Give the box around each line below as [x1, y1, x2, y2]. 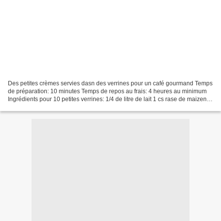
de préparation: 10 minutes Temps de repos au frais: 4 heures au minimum [8, 87, 207, 95]
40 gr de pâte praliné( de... [8, 103, 78, 110]
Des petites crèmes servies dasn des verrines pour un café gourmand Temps [8, 79, 213, 87]
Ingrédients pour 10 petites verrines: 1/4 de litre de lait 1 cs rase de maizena [8, 95, 210, 103]
